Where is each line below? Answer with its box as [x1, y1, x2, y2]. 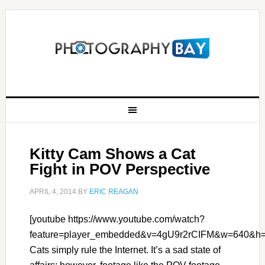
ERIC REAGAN [89, 188, 138, 196]
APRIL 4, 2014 [29, 188, 76, 196]
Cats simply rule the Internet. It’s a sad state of [29, 245, 221, 255]
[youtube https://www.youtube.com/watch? [29, 214, 205, 224]
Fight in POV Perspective [29, 160, 210, 178]
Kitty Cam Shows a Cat [29, 145, 196, 163]
